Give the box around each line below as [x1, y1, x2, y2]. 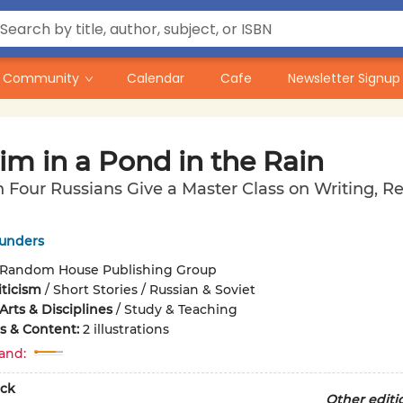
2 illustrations [82, 321, 169, 337]
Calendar [127, 69, 184, 87]
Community [3, 69, 79, 87]
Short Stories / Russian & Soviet [52, 282, 255, 298]
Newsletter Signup [288, 69, 400, 87]
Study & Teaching [123, 301, 237, 318]
